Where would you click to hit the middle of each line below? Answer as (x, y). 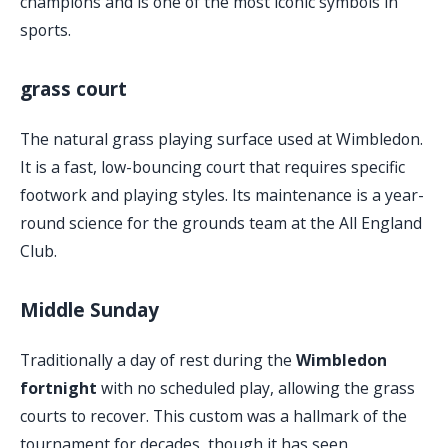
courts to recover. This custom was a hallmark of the (213, 416)
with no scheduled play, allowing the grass (256, 388)
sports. (45, 30)
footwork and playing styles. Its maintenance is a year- (222, 195)
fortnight (58, 388)
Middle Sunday (89, 310)
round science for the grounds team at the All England (221, 223)
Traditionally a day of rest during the (158, 360)
